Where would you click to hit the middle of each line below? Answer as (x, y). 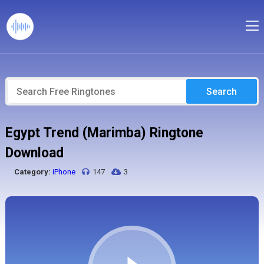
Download (34, 153)
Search (222, 91)
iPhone (64, 172)
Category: (32, 172)
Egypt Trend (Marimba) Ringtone (104, 133)
